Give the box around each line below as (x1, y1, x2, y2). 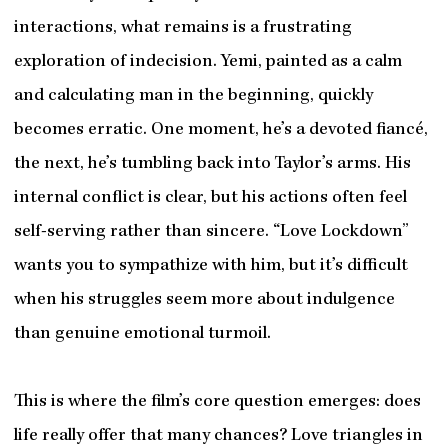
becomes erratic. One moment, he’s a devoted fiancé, (13, 121, 428, 141)
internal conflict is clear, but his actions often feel (13, 189, 407, 209)
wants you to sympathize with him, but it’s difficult (13, 257, 408, 277)
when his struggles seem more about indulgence (13, 291, 395, 311)
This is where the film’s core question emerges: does (13, 393, 421, 413)
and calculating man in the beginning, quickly (13, 87, 373, 107)
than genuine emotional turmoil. (13, 325, 271, 345)
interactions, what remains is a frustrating (13, 19, 352, 39)
